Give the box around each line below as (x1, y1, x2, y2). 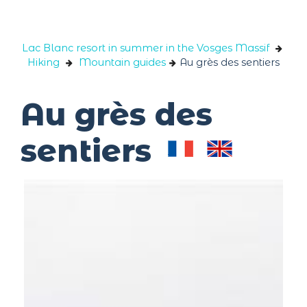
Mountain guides (79, 56, 166, 69)
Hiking (27, 56, 60, 69)
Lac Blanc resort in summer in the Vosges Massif (21, 42, 269, 54)
